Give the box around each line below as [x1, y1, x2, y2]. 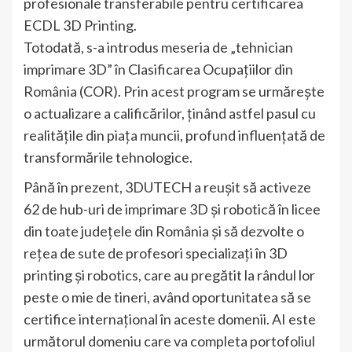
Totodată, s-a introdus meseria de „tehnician [24, 38, 293, 57]
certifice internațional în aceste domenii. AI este [24, 310, 316, 328]
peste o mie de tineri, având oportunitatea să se [24, 288, 311, 306]
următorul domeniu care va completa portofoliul [24, 332, 315, 350]
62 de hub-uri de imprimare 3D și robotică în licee [24, 200, 321, 218]
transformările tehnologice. [24, 148, 192, 167]
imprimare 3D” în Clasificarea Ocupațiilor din [24, 60, 293, 79]
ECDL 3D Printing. [24, 16, 137, 35]
